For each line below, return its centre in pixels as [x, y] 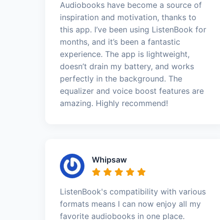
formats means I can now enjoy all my [130, 204]
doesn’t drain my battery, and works [127, 66]
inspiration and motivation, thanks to [128, 17]
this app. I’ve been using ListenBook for [133, 29]
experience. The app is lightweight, [125, 54]
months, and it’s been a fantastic [120, 41]
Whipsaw [109, 159]
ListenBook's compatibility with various [133, 191]
